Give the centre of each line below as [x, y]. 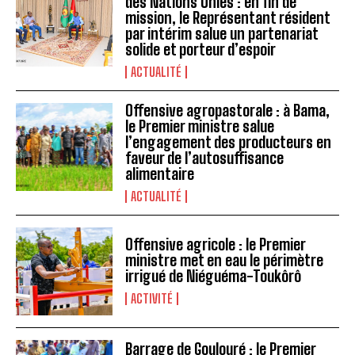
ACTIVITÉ [152, 299]
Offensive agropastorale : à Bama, [228, 111]
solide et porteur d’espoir [201, 50]
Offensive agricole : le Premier [216, 245]
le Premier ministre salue [200, 127]
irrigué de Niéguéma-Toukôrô [214, 277]
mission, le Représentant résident [228, 18]
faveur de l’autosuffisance [205, 158]
